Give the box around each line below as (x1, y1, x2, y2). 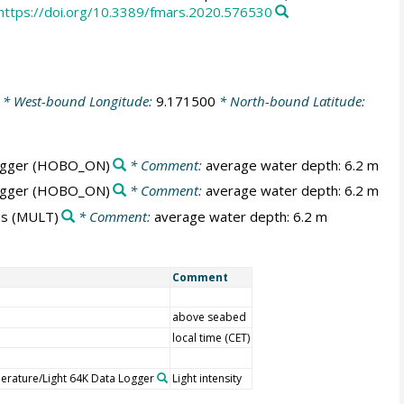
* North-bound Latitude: (215, 92, 365, 110)
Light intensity (171, 371, 242, 386)
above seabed (171, 309, 246, 325)
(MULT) (7, 207, 59, 225)
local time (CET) (171, 330, 250, 345)
